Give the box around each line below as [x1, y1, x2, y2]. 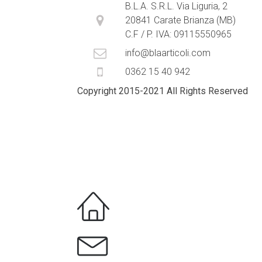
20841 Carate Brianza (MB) [125, 14, 240, 26]
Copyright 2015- [77, 85, 143, 96]
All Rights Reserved [164, 85, 248, 96]
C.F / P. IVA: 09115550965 [125, 28, 232, 40]
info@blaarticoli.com [125, 47, 211, 58]
